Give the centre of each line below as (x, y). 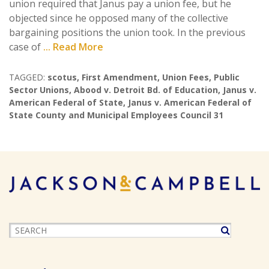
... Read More (73, 47)
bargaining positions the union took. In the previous (127, 32)
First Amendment (119, 77)
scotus (62, 77)
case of (26, 47)
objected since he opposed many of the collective (119, 18)
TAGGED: (27, 77)
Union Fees (186, 77)
